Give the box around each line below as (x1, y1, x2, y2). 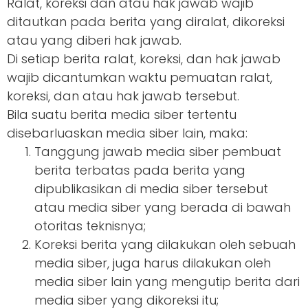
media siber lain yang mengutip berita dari (34, 273, 300, 290)
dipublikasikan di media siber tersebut (34, 180, 268, 197)
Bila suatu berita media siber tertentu (7, 106, 236, 123)
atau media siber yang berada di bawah (34, 199, 291, 216)
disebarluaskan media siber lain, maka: (7, 124, 247, 142)
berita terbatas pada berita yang (34, 162, 245, 179)
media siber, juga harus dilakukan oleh (34, 254, 271, 272)
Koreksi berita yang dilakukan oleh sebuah (34, 236, 296, 253)
